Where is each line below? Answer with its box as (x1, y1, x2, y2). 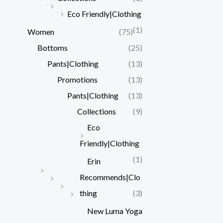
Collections (77, 106, 116, 116)
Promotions (57, 74, 98, 84)
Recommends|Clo (80, 172, 140, 182)
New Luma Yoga (87, 206, 142, 216)
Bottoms (37, 42, 68, 52)
